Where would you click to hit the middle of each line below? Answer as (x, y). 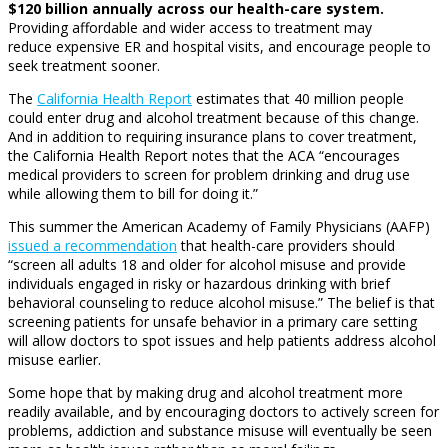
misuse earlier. (54, 360)
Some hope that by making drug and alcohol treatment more (205, 393)
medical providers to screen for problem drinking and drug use (209, 175)
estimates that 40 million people (298, 99)
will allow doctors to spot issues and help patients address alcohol (222, 341)
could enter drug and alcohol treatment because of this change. (213, 118)
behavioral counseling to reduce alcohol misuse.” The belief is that (221, 303)
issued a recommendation (92, 246)
